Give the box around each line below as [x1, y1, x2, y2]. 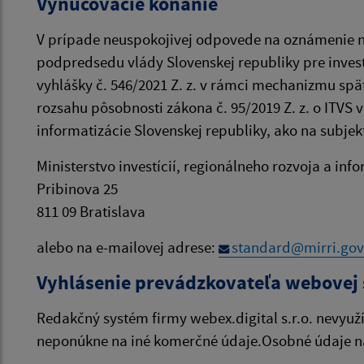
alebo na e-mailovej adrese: [37, 237, 219, 257]
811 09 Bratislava [37, 201, 145, 221]
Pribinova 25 [37, 179, 118, 198]
